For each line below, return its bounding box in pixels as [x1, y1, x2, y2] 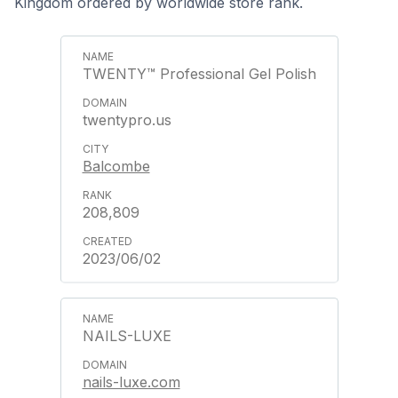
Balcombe [82, 157, 150, 175]
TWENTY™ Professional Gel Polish [82, 65, 316, 83]
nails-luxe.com [82, 373, 180, 391]
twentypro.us [82, 111, 171, 129]
